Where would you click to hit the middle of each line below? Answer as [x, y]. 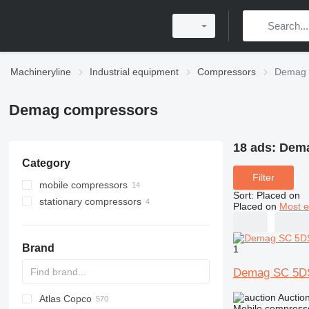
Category [46, 163]
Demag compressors [83, 110]
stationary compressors [90, 201]
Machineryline [41, 72]
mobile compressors [83, 185]
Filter [263, 178]
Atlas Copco [65, 299]
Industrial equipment [134, 72]
